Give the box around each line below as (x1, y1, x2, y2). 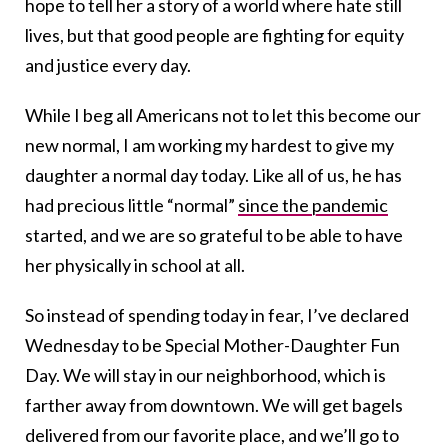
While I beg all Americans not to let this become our (25, 103, 421, 126)
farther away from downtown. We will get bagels (25, 393, 403, 416)
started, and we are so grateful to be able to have (25, 223, 403, 246)
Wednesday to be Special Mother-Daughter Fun (25, 333, 400, 356)
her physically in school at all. (25, 253, 245, 276)
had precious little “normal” (25, 193, 238, 216)
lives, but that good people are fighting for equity (25, 23, 404, 46)
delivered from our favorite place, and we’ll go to (25, 423, 399, 446)
